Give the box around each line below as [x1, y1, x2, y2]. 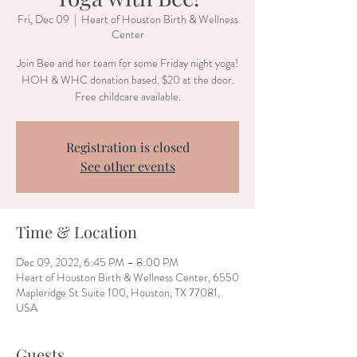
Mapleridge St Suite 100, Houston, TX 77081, [16, 284, 220, 300]
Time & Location [16, 221, 137, 242]
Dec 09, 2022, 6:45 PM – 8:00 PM [16, 254, 178, 270]
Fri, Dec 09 [17, 11, 69, 27]
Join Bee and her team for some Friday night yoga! [17, 55, 238, 71]
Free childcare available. [74, 88, 181, 104]
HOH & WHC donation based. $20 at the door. [21, 72, 234, 88]
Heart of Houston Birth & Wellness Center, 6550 [16, 269, 239, 285]
